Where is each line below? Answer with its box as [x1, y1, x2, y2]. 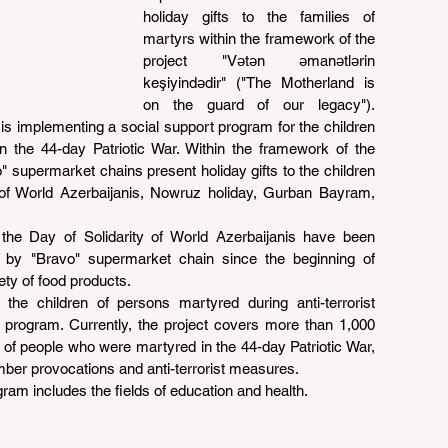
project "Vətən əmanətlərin [143, 52, 375, 69]
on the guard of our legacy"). [143, 96, 375, 113]
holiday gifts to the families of [143, 8, 375, 25]
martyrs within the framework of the [143, 30, 375, 47]
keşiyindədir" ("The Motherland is [143, 74, 375, 91]
